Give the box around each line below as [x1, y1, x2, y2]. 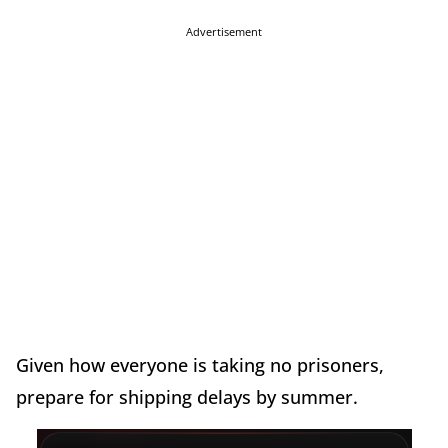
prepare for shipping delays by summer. [16, 384, 358, 409]
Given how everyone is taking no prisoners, [16, 352, 384, 377]
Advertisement [186, 23, 262, 39]
